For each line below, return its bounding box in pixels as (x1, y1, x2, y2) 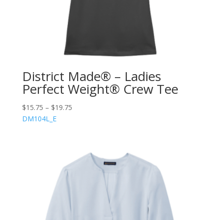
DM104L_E (22, 113, 56, 123)
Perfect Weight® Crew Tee (22, 80, 178, 98)
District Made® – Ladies (22, 67, 161, 85)
